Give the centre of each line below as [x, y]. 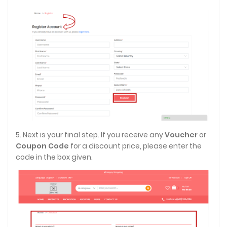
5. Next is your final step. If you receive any [90, 135]
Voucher [181, 135]
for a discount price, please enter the [136, 146]
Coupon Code [43, 146]
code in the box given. [54, 157]
